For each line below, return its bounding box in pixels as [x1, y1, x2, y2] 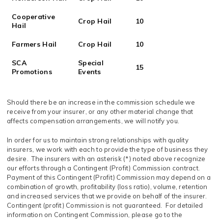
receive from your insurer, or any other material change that [7, 108, 193, 115]
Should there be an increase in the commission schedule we [7, 98, 195, 106]
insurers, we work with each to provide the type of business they [7, 145, 208, 153]
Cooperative [12, 12, 55, 21]
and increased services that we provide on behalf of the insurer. [7, 192, 209, 200]
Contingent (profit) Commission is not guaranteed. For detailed [7, 201, 203, 209]
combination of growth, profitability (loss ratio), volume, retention [7, 183, 208, 191]
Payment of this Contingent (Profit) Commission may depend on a [7, 173, 211, 181]
